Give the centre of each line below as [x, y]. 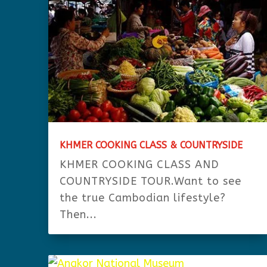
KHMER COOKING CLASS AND [139, 164]
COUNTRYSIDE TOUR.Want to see [150, 181]
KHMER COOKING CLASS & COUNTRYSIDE [151, 145]
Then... [78, 214]
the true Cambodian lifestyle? [142, 198]
